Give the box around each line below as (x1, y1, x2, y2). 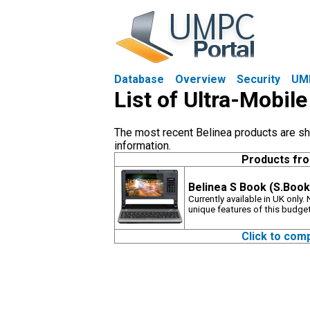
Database (114, 73, 164, 86)
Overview (175, 73, 226, 86)
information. (114, 139, 171, 152)
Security (237, 73, 280, 86)
